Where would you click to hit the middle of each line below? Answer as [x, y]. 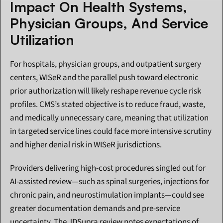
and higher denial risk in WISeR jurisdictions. [86, 145]
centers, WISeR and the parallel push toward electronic [104, 78]
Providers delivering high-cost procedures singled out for [108, 168]
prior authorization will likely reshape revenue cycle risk [106, 91]
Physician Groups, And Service [109, 23]
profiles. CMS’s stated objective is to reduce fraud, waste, [108, 105]
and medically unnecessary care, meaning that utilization [109, 118]
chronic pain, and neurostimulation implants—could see [107, 195]
